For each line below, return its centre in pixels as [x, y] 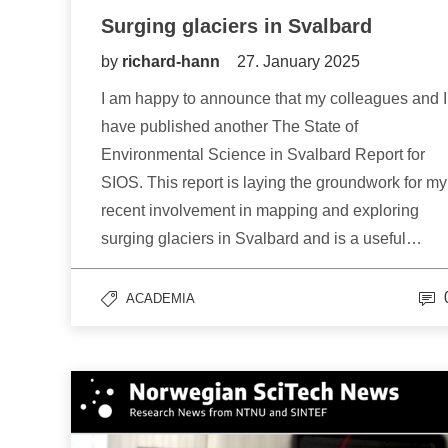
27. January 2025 [298, 62]
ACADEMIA [160, 299]
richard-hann [173, 62]
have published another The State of [229, 127]
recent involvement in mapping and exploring [260, 211]
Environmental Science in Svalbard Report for [263, 155]
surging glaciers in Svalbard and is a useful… [261, 239]
